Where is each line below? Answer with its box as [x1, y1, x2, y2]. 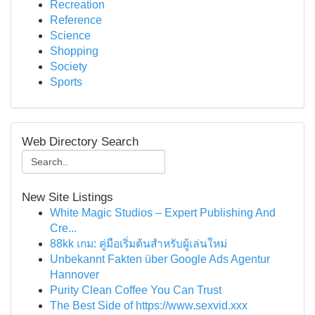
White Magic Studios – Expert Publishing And [50, 207, 276, 219]
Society [50, 60, 87, 72]
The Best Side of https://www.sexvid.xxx [50, 300, 247, 311]
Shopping [50, 45, 98, 57]
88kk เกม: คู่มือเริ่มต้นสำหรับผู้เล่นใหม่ [50, 238, 227, 250]
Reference [50, 14, 102, 26]
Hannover [50, 269, 99, 281]
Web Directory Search [22, 135, 139, 148]
